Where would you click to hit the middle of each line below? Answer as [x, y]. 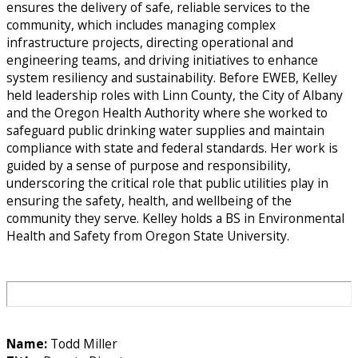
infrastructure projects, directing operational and [150, 43]
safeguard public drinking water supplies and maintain [165, 131]
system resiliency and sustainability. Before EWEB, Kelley [172, 78]
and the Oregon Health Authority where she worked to [167, 113]
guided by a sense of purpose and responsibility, [149, 166]
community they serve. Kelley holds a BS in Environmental [175, 219]
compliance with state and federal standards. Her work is [172, 148]
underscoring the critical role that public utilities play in [167, 183]
